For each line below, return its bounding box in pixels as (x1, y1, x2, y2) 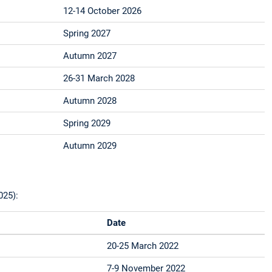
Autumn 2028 (63, 95, 117, 106)
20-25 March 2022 (107, 240, 179, 252)
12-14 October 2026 (63, 5, 142, 16)
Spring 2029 (63, 117, 111, 129)
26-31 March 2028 (63, 72, 135, 84)
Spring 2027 (63, 27, 111, 39)
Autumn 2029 (63, 140, 117, 151)
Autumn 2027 (63, 50, 117, 61)
